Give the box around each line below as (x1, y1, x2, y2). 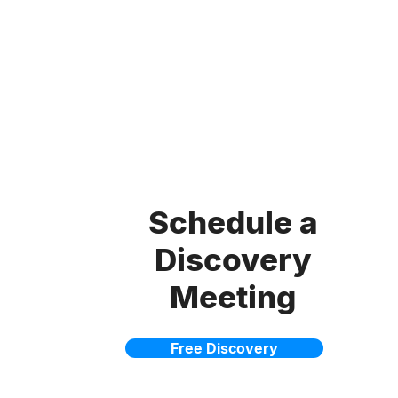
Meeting (170, 278, 296, 315)
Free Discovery (171, 339, 278, 357)
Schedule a (147, 203, 318, 241)
